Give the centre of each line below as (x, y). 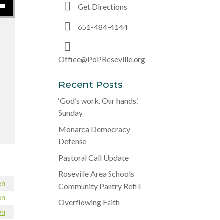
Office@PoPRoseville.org (102, 59)
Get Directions (103, 7)
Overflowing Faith (89, 202)
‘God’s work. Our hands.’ (98, 100)
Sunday (71, 113)
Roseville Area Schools (96, 174)
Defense (73, 141)
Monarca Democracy (95, 129)
